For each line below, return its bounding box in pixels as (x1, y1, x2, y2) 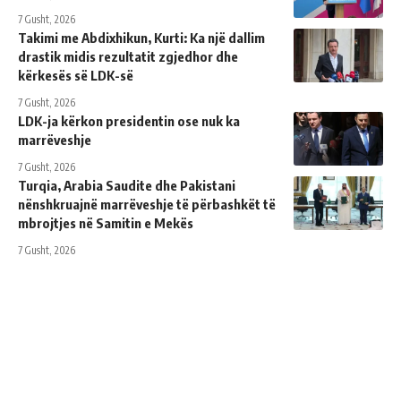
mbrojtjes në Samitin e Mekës (18, 214, 193, 231)
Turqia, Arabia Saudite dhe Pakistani (18, 176, 235, 193)
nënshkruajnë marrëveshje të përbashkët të (18, 195, 276, 212)
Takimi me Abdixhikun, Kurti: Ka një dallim (18, 29, 265, 46)
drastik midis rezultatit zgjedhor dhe (18, 47, 238, 64)
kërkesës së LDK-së (18, 66, 133, 83)
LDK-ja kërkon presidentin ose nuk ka (18, 112, 240, 129)
